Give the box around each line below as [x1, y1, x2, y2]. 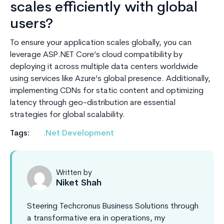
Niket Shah [56, 178, 101, 188]
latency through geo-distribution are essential [10, 99, 175, 107]
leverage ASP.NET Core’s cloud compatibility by [10, 51, 182, 59]
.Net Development [43, 129, 114, 138]
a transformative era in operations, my [27, 214, 165, 223]
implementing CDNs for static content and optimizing [10, 87, 203, 95]
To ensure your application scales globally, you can [10, 39, 191, 47]
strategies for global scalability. [10, 111, 125, 119]
